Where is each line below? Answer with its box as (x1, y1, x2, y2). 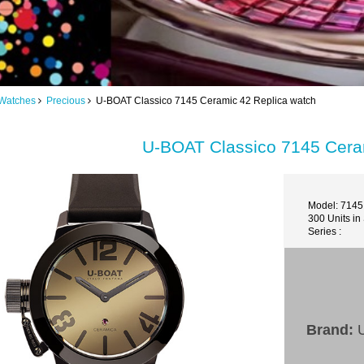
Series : (307, 226, 341, 237)
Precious (45, 94, 85, 106)
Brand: (306, 322, 354, 339)
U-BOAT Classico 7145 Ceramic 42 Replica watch (90, 94, 316, 106)
